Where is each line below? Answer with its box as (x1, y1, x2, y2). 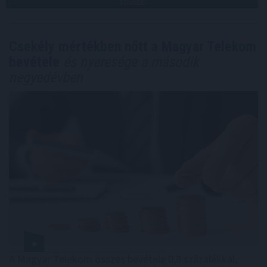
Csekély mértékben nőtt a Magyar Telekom (9, 38, 256, 55)
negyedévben (9, 69, 83, 86)
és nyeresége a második (60, 53, 199, 70)
